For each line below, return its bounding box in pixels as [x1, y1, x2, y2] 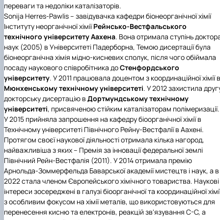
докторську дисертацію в [4, 94, 87, 104]
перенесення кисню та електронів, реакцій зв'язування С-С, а [4, 207, 206, 217]
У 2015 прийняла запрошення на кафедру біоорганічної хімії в [4, 114, 201, 124]
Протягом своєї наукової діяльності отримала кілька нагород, [4, 135, 204, 145]
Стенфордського [120, 63, 179, 73]
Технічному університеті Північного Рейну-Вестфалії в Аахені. [4, 125, 204, 135]
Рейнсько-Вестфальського [93, 22, 187, 31]
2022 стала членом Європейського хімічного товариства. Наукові [4, 176, 219, 186]
